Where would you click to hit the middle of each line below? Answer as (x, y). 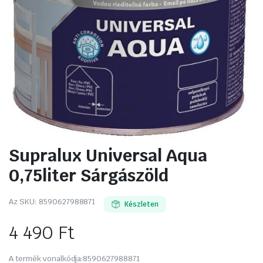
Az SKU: (23, 201)
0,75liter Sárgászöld (89, 175)
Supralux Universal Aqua (108, 155)
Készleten (142, 204)
